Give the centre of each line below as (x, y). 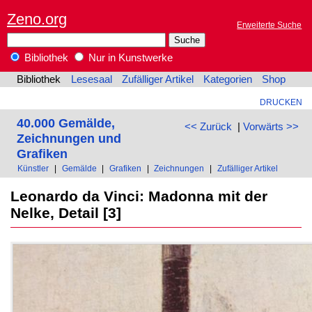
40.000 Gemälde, (65, 123)
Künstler (33, 169)
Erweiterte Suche (270, 25)
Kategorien (228, 80)
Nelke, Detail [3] (65, 212)
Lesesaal (91, 80)
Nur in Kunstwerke (129, 58)
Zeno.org (37, 19)
